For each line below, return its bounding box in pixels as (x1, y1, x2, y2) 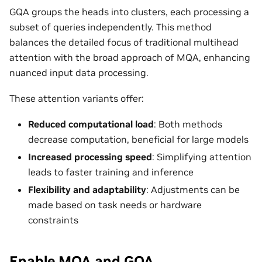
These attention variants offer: (9, 92, 144, 105)
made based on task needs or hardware (28, 199, 202, 211)
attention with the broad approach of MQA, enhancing (9, 51, 250, 63)
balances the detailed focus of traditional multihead (9, 36, 239, 48)
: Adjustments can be (146, 184, 240, 196)
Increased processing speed (28, 151, 152, 163)
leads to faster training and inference (28, 166, 194, 178)
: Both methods (154, 118, 222, 130)
